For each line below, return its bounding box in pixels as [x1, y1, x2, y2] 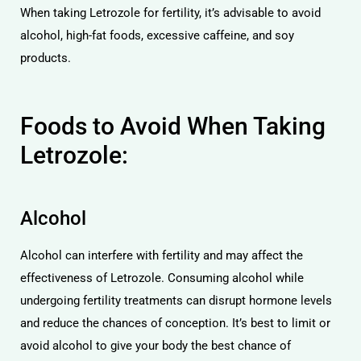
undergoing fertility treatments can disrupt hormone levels [20, 293, 332, 308]
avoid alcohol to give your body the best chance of [20, 338, 291, 353]
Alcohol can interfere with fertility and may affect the [20, 248, 303, 263]
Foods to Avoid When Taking [20, 111, 326, 140]
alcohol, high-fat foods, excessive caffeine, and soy [20, 28, 294, 43]
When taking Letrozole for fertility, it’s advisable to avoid [20, 6, 321, 20]
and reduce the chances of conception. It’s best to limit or [20, 316, 330, 330]
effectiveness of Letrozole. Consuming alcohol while [20, 271, 304, 285]
